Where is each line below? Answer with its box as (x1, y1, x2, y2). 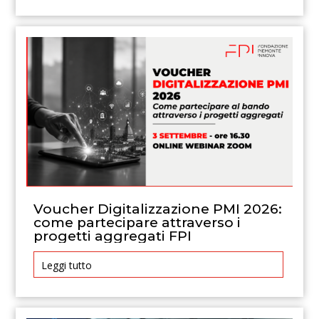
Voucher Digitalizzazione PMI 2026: (33, 201, 283, 218)
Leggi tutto (41, 258, 93, 273)
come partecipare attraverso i (33, 214, 241, 231)
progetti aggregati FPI (33, 228, 192, 245)
